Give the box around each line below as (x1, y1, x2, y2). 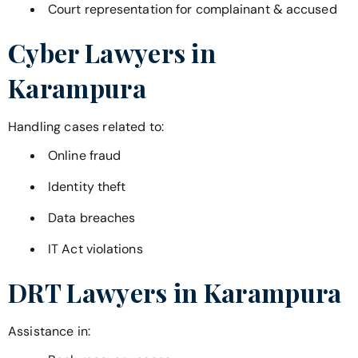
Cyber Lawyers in (8, 34, 217, 70)
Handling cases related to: (8, 117, 165, 135)
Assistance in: (8, 323, 91, 340)
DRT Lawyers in (8, 275, 204, 310)
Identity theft (48, 178, 126, 196)
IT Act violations (48, 241, 143, 258)
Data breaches (48, 209, 136, 227)
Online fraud (48, 147, 121, 165)
